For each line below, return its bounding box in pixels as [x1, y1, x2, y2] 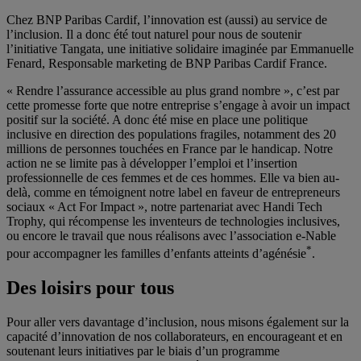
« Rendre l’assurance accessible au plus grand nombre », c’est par [6, 83, 339, 98]
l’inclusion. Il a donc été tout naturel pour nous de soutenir [6, 27, 301, 41]
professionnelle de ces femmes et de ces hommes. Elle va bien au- [6, 170, 339, 185]
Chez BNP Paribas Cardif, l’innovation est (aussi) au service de [6, 12, 327, 27]
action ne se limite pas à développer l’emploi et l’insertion [6, 156, 297, 170]
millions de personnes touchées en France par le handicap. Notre [6, 141, 333, 156]
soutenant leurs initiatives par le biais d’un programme [6, 343, 280, 358]
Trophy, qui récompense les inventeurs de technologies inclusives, [6, 214, 340, 228]
